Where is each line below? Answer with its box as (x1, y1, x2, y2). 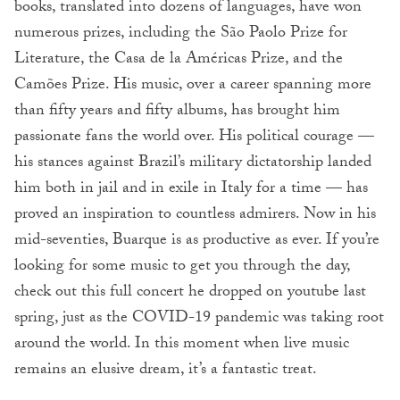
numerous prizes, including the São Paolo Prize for (14, 20, 347, 48)
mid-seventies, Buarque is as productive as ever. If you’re (14, 227, 379, 255)
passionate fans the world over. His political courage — (14, 123, 374, 152)
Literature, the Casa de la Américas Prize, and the (14, 46, 343, 74)
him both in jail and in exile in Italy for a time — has (14, 175, 368, 204)
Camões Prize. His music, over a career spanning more (14, 71, 371, 100)
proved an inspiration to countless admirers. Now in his (14, 201, 376, 229)
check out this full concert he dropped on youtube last (14, 279, 366, 307)
